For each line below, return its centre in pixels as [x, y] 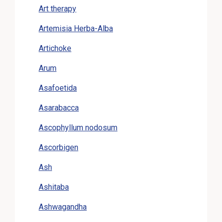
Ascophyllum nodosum [78, 127]
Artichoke [55, 48]
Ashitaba [54, 187]
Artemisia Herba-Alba [76, 28]
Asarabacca [59, 108]
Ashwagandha [63, 207]
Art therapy [57, 8]
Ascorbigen [58, 147]
